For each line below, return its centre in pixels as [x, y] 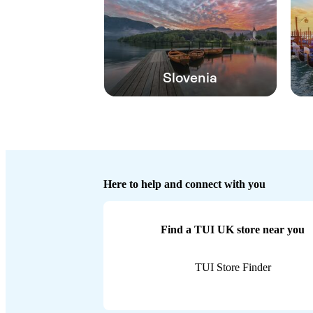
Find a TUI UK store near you [233, 229]
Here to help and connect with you [184, 184]
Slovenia [190, 78]
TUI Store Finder [233, 267]
